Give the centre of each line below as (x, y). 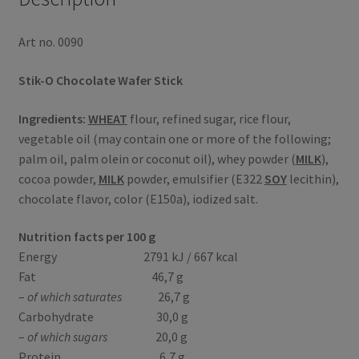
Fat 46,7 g (101, 277)
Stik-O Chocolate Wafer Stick (100, 80)
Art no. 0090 (50, 42)
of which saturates (92, 297)
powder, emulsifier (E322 (194, 178)
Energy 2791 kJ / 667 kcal (128, 257)
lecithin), (313, 178)
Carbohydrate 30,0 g (103, 317)
